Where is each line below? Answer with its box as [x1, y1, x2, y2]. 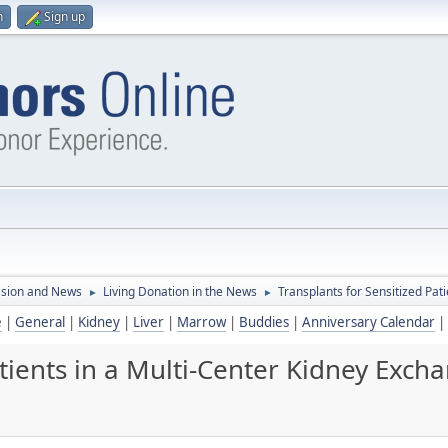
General [15, 313, 65, 331]
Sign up [44, 8, 85, 25]
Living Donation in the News [103, 283, 257, 300]
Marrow [177, 313, 226, 331]
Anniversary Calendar [302, 313, 435, 331]
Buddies [239, 313, 289, 331]
